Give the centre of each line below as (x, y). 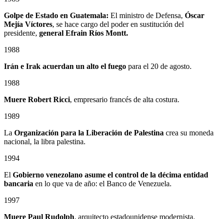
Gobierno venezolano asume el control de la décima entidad (110, 175)
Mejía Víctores (28, 24)
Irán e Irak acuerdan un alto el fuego (65, 66)
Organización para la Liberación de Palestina (89, 132)
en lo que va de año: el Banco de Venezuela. (102, 183)
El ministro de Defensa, (148, 15)
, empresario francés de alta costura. (125, 99)
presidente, (21, 33)
